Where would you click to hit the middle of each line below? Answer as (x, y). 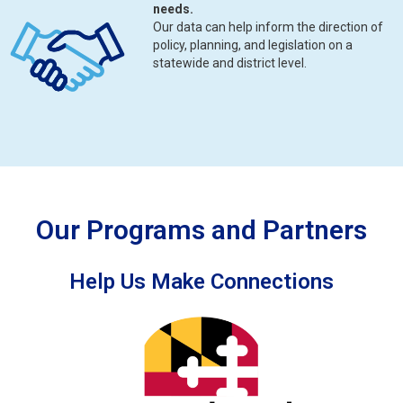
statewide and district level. (230, 63)
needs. (173, 9)
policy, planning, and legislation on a (253, 45)
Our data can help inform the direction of (268, 27)
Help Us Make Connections (201, 282)
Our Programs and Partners (201, 230)
